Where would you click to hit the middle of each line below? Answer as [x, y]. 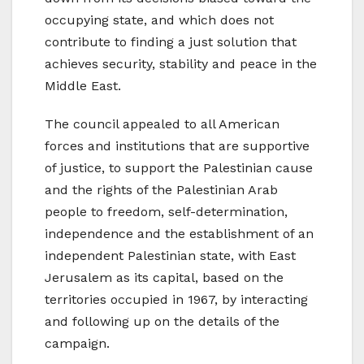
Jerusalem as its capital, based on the [164, 277]
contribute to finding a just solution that [171, 41]
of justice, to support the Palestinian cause [179, 167]
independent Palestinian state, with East [170, 255]
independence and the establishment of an [179, 233]
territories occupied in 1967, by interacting [176, 299]
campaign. [77, 343]
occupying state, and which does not [159, 19]
